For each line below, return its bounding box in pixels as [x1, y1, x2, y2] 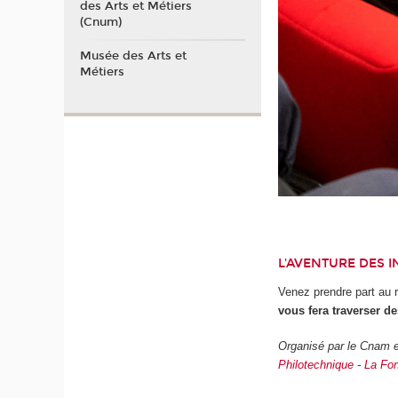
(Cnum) [79, 15, 122, 30]
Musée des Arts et [79, 48, 187, 63]
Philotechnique [278, 358, 354, 372]
